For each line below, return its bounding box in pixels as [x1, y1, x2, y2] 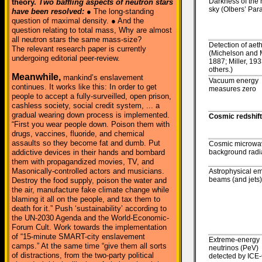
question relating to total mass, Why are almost [12, 26, 172, 35]
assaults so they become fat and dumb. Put [12, 139, 160, 147]
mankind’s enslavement [61, 73, 143, 82]
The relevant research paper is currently [12, 44, 146, 53]
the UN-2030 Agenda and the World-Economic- [12, 213, 169, 222]
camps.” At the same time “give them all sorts [12, 242, 167, 250]
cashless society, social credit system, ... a [12, 101, 160, 110]
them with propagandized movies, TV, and [12, 157, 154, 166]
